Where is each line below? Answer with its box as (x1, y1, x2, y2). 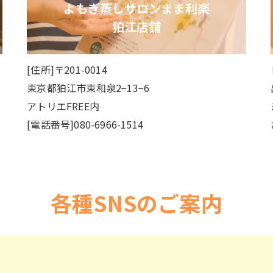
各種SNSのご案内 (51, 187, 222, 218)
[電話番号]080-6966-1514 (27, 117, 143, 132)
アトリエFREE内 (27, 99, 99, 113)
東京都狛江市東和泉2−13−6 (27, 80, 150, 95)
